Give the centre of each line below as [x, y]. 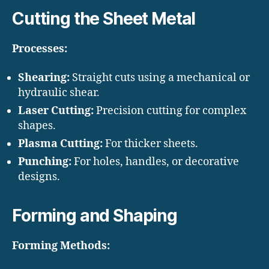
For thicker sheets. [150, 144]
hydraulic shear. [59, 92]
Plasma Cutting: [60, 144]
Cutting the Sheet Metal [104, 19]
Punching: [45, 162]
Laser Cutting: [56, 110]
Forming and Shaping [95, 215]
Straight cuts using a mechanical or [160, 77]
